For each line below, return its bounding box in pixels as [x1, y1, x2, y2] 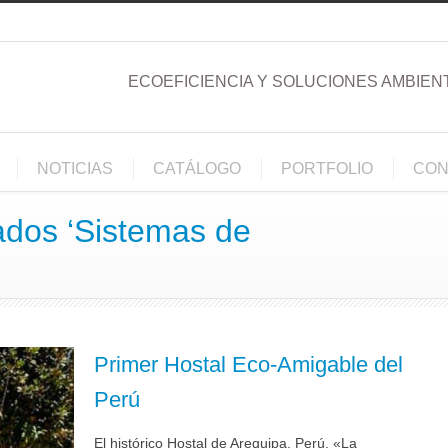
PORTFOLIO [281, 160, 373, 177]
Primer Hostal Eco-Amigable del [94, 352, 403, 377]
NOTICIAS [37, 160, 113, 177]
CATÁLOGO [153, 160, 241, 177]
